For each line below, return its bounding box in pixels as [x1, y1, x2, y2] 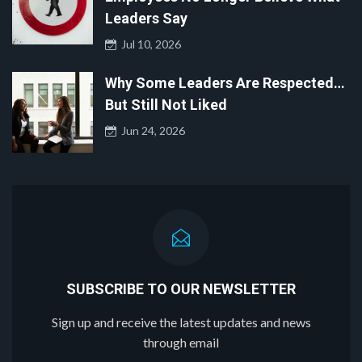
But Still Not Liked [105, 95, 227, 113]
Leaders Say [105, 9, 187, 27]
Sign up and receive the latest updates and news [51, 314, 311, 330]
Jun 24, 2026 [116, 123, 185, 137]
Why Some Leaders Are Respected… [105, 74, 345, 91]
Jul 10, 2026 [116, 36, 181, 51]
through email [143, 334, 219, 350]
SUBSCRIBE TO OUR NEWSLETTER [66, 280, 296, 297]
